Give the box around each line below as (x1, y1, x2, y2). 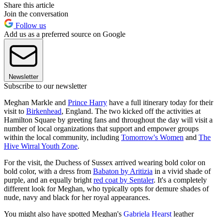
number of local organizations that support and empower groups (4, 124, 199, 133)
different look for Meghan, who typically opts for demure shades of (4, 184, 209, 193)
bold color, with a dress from (4, 167, 93, 175)
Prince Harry (68, 98, 107, 107)
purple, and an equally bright (4, 175, 93, 184)
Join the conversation (4, 9, 68, 18)
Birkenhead (26, 107, 62, 115)
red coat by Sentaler (93, 175, 154, 184)
